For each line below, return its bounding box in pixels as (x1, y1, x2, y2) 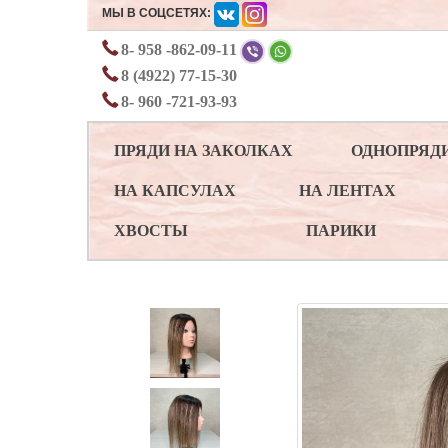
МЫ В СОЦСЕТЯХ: (102, 6, 211, 21)
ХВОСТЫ (114, 222, 188, 239)
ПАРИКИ (306, 222, 377, 239)
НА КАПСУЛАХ (114, 182, 236, 199)
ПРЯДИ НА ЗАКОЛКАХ (114, 142, 293, 159)
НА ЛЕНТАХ (298, 182, 396, 199)
